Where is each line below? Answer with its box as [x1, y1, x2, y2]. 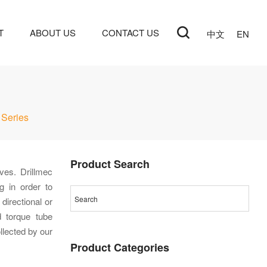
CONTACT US [102, 26, 159, 39]
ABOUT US [30, 26, 76, 39]
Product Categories [70, 240, 169, 255]
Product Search [70, 156, 150, 172]
